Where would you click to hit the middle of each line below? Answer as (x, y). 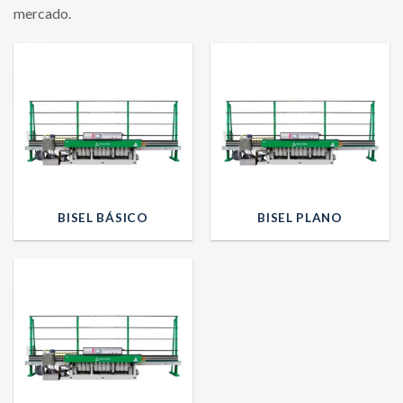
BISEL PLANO (300, 217)
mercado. (42, 13)
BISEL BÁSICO (103, 217)
